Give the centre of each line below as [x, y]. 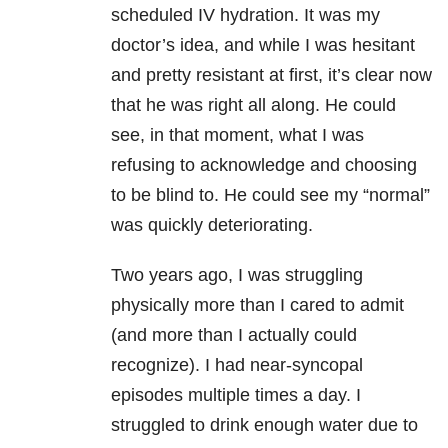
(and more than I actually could [234, 335]
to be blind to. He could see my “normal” [270, 195]
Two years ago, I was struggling [237, 275]
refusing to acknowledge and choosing [264, 165]
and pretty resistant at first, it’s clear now [271, 75]
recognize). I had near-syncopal [237, 365]
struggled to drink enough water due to [264, 425]
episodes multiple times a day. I [236, 395]
